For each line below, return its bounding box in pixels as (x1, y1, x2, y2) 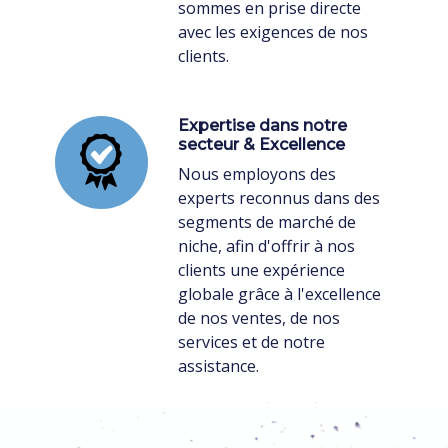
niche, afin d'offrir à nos (177, 234, 355, 257)
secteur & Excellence (177, 134, 345, 154)
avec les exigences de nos (177, 20, 368, 43)
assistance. (177, 354, 259, 377)
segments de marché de (177, 210, 356, 233)
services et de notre (177, 330, 325, 353)
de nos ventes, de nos (177, 306, 340, 329)
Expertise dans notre (177, 115, 347, 135)
